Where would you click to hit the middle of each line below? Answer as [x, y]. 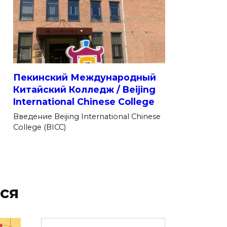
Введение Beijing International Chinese [87, 116]
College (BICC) [40, 127]
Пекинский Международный [85, 77]
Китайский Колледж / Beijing [84, 89]
